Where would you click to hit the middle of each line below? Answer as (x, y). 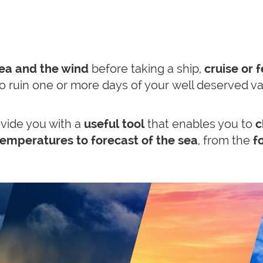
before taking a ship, (146, 69)
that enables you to (201, 124)
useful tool (116, 124)
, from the (224, 140)
